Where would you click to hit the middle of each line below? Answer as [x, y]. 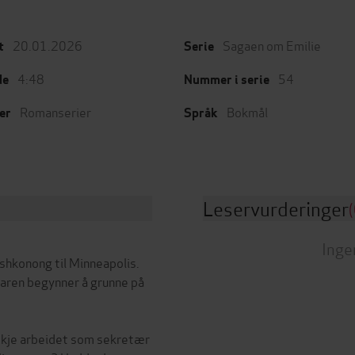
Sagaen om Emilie [272, 45]
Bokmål [247, 111]
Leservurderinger [276, 208]
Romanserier [55, 111]
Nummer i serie [227, 80]
